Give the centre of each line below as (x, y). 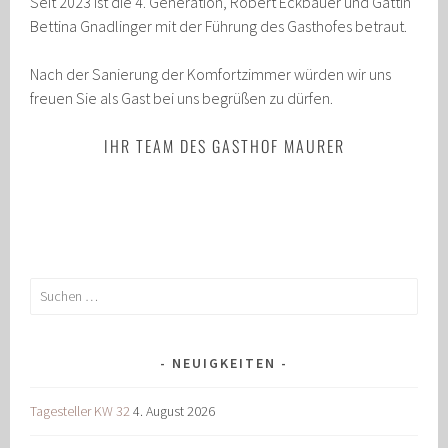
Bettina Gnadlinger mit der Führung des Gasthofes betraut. (219, 25)
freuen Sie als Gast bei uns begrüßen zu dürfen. (182, 97)
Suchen (50, 288)
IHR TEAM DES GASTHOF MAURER (224, 145)
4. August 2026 (174, 410)
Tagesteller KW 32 (80, 410)
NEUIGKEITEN (224, 362)
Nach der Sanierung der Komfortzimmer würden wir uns (211, 73)
